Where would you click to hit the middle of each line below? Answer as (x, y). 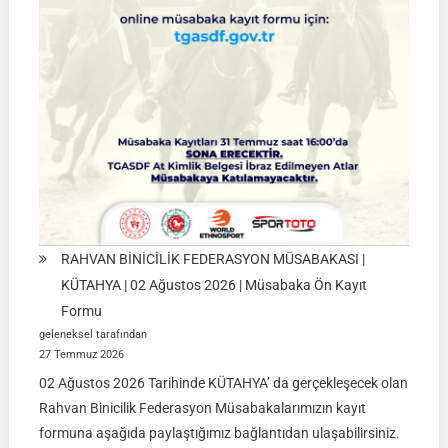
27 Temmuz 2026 (81, 354)
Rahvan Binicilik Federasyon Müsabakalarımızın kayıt (202, 408)
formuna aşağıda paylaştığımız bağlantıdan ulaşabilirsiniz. (219, 433)
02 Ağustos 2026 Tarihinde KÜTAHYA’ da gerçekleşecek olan (223, 383)
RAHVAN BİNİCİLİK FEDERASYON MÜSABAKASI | (212, 259)
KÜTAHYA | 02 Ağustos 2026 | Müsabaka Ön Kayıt (213, 285)
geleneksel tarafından (92, 334)
